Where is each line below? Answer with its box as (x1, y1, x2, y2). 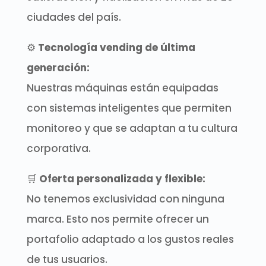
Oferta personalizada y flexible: (39, 172, 205, 186)
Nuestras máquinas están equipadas (26, 81, 218, 95)
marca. (26, 212, 64, 226)
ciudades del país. (26, 10, 121, 24)
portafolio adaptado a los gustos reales (26, 232, 234, 246)
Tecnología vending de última (37, 40, 195, 55)
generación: (26, 61, 90, 75)
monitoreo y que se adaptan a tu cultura (26, 121, 237, 135)
